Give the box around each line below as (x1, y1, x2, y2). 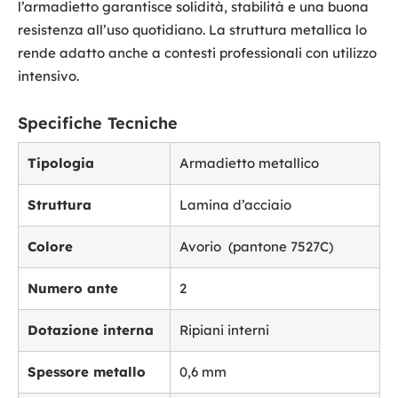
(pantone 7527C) (228, 238, 333, 256)
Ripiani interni (179, 322, 269, 339)
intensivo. (18, 68, 79, 85)
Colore (28, 238, 73, 256)
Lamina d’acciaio (179, 196, 291, 214)
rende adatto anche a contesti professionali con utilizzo (18, 44, 377, 62)
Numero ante (28, 280, 118, 298)
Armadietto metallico (179, 155, 319, 172)
